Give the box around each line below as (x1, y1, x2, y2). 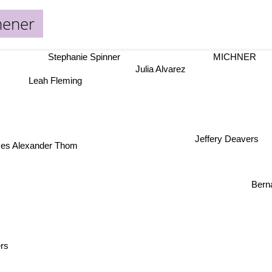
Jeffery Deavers (195, 134, 259, 144)
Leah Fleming (29, 75, 83, 86)
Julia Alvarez (134, 63, 185, 74)
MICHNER (208, 52, 252, 62)
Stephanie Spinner (48, 52, 121, 62)
